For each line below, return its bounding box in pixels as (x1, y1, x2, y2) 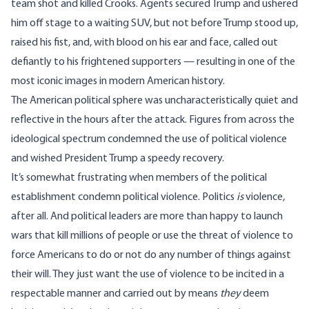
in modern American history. (97, 76, 225, 88)
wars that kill (11, 230, 70, 242)
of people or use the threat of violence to (103, 230, 293, 242)
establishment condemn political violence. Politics (11, 192, 237, 203)
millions (70, 230, 103, 242)
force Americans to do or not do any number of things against (11, 250, 291, 261)
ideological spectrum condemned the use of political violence (11, 134, 287, 146)
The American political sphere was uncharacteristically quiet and (11, 95, 298, 107)
